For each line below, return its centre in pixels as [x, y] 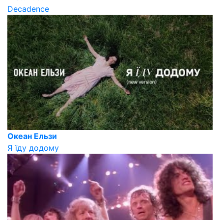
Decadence [28, 9]
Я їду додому [33, 148]
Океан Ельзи [32, 136]
